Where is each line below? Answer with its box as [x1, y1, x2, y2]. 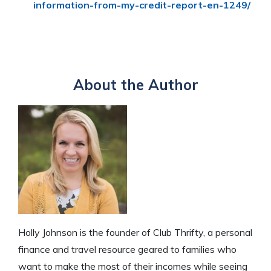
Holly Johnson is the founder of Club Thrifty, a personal [18, 226, 252, 238]
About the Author [73, 75, 198, 94]
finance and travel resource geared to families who [18, 243, 237, 255]
